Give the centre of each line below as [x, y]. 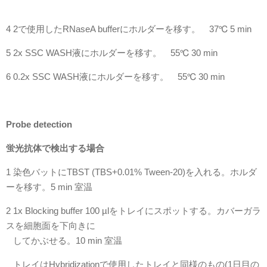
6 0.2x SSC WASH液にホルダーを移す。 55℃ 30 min [115, 77]
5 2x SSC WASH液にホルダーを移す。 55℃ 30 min [112, 53]
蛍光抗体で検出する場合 [55, 148]
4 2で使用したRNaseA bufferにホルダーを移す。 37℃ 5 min [129, 29]
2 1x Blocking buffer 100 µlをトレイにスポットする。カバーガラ [133, 211]
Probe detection [39, 125]
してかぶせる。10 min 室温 [64, 241]
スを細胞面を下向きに [51, 226]
